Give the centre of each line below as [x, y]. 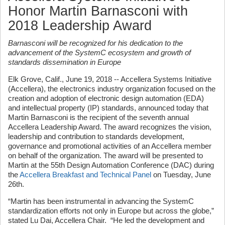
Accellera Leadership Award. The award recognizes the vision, [110, 127]
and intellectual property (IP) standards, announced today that [108, 108]
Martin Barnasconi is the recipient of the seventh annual [98, 117]
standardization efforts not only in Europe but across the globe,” [111, 211]
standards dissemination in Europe [65, 62]
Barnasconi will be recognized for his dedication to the [95, 43]
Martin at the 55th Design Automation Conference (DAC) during [111, 165]
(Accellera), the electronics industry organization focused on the [112, 89]
